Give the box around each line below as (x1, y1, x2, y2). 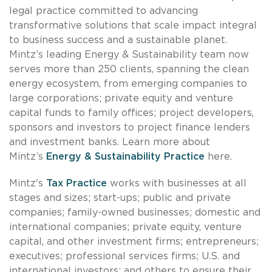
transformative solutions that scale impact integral (9, 20, 257, 30)
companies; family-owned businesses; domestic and (9, 207, 260, 217)
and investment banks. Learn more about (9, 137, 210, 147)
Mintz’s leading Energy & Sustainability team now (9, 49, 249, 59)
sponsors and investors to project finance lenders (9, 122, 250, 132)
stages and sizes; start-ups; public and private (9, 192, 231, 203)
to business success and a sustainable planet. (9, 35, 227, 45)
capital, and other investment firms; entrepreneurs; (9, 236, 259, 246)
